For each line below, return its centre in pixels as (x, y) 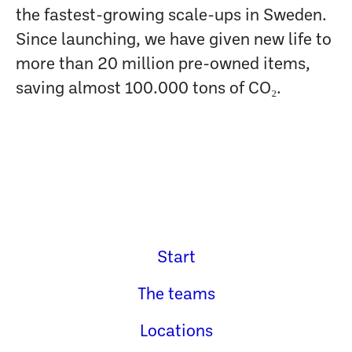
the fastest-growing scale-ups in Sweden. (171, 16)
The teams (176, 295)
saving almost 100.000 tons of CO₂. (148, 89)
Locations (176, 332)
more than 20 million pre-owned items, (163, 65)
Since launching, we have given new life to (174, 40)
